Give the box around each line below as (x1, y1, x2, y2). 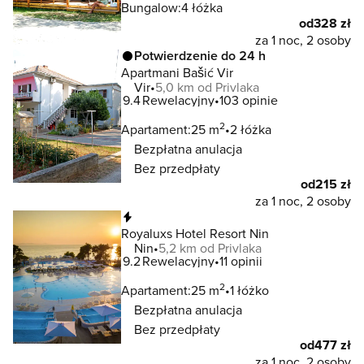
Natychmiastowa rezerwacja (134, 207, 300, 226)
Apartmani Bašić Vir (121, 63, 233, 81)
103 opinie (219, 91, 278, 109)
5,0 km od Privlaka (155, 78, 259, 96)
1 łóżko (230, 281, 269, 299)
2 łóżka (230, 120, 271, 138)
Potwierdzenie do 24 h (134, 46, 266, 65)
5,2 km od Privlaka (158, 239, 262, 257)
